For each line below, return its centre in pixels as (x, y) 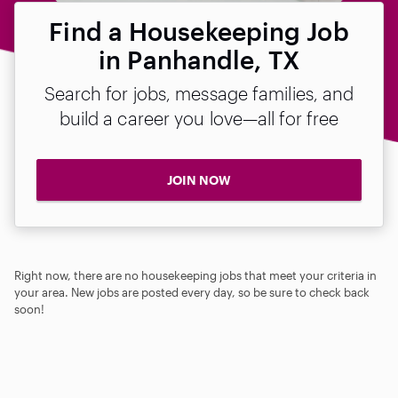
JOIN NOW (199, 180)
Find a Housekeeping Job (199, 31)
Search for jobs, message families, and (199, 93)
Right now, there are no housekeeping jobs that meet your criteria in (195, 275)
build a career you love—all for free (199, 118)
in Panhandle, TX (199, 60)
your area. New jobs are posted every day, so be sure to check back (192, 292)
